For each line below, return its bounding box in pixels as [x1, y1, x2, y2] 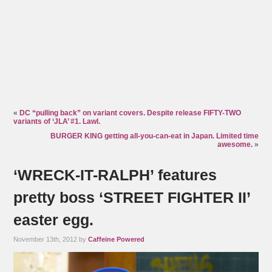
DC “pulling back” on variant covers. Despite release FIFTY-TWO [19, 109, 242, 118]
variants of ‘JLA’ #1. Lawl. [13, 117, 101, 126]
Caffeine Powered [88, 236, 145, 243]
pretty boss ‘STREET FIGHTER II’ [13, 189, 251, 206]
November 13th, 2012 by [13, 236, 89, 243]
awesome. [217, 140, 253, 149]
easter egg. [13, 211, 94, 229]
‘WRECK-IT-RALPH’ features [13, 166, 217, 184]
